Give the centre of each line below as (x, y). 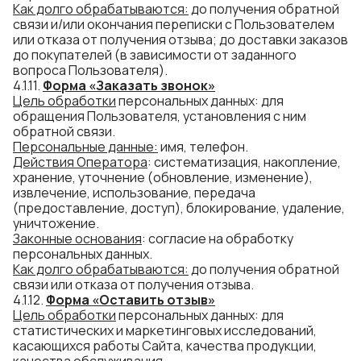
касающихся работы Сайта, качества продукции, (165, 346)
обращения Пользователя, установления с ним (160, 116)
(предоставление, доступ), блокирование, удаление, (179, 208)
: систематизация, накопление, (244, 162)
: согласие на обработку (218, 239)
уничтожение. (56, 223)
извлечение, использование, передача (134, 193)
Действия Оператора (80, 162)
